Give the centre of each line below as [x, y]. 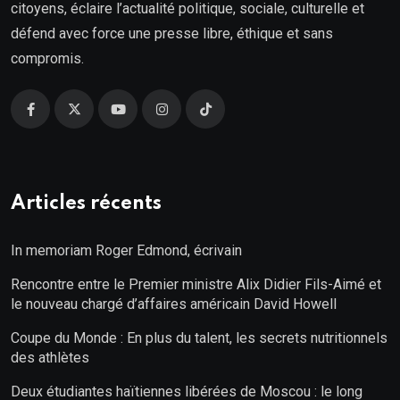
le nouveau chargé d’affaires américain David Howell [174, 304]
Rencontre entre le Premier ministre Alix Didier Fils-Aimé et [196, 285]
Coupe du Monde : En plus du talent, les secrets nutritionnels [199, 338]
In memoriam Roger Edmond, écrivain [126, 251]
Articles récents [86, 204]
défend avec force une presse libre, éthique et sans [172, 34]
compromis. [47, 59]
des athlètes [50, 358]
